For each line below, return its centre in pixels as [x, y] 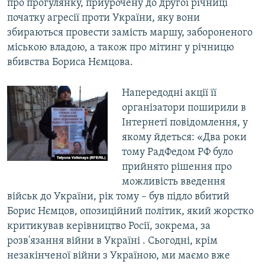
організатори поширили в [184, 108]
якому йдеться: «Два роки [184, 138]
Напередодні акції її [169, 93]
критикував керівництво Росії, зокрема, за [109, 227]
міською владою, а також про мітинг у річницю [121, 48]
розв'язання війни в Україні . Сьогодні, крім [112, 241]
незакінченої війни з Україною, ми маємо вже [119, 256]
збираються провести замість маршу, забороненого [130, 33]
